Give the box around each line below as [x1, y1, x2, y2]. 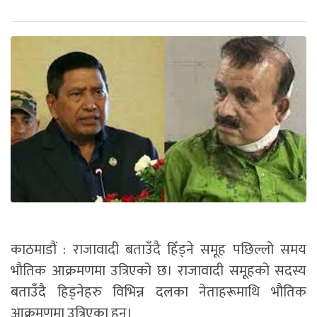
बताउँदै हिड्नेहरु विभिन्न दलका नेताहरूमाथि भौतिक [11, 280, 306, 305]
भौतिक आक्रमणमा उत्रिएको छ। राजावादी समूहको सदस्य [11, 259, 306, 284]
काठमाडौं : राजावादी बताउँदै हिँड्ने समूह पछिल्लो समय [11, 238, 306, 263]
